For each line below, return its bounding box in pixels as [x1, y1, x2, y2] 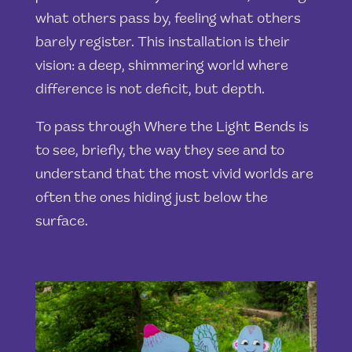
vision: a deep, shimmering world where [35, 60, 288, 75]
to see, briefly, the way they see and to [35, 145, 284, 159]
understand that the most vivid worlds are [35, 168, 313, 183]
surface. [35, 215, 88, 230]
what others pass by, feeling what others [35, 13, 301, 27]
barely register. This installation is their [35, 36, 290, 51]
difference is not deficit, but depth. [35, 83, 265, 98]
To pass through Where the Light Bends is [35, 121, 309, 136]
